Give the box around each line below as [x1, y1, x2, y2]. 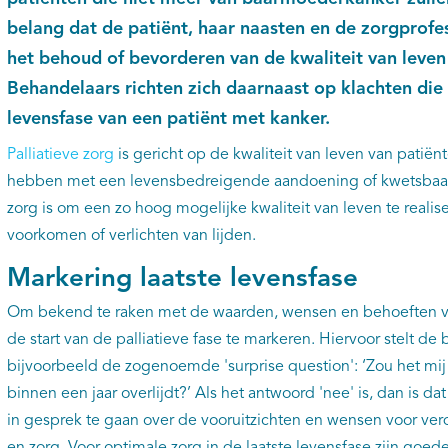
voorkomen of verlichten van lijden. [6, 228, 256, 244]
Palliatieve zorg [6, 147, 114, 163]
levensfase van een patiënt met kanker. [6, 110, 330, 128]
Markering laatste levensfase [6, 266, 358, 292]
